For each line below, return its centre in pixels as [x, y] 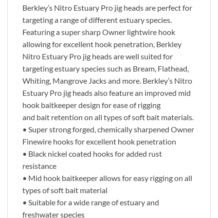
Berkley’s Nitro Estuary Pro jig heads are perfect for [107, 8]
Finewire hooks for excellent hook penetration [99, 142]
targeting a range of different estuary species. [97, 20]
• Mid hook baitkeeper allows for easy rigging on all [107, 178]
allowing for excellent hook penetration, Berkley [102, 44]
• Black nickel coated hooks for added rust [92, 154]
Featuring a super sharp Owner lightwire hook [99, 32]
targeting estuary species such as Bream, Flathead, [106, 69]
